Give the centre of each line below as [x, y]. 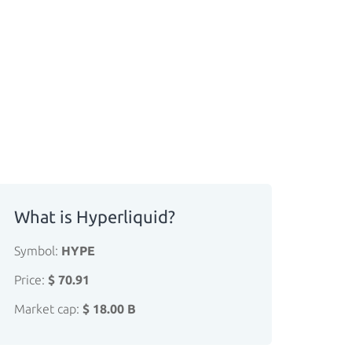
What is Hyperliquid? [95, 216]
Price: [31, 280]
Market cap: [48, 309]
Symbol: [38, 251]
